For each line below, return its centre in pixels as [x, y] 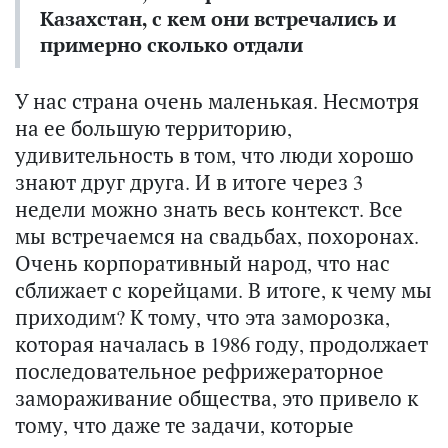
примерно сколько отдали [171, 45]
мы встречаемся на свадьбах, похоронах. [217, 236]
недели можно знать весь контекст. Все [209, 209]
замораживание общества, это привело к [216, 398]
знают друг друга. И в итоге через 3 [189, 182]
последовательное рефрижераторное [199, 371]
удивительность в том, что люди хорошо [214, 155]
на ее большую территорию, [153, 128]
